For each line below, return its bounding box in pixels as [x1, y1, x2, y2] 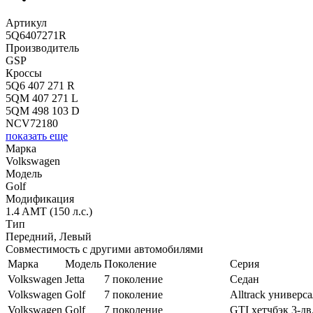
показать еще [6, 130, 68, 143]
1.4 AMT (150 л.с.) [6, 205, 92, 218]
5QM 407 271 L [6, 92, 78, 105]
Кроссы [6, 67, 42, 80]
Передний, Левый [6, 231, 92, 243]
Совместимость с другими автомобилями [6, 243, 203, 256]
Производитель [6, 42, 79, 54]
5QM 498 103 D [6, 105, 80, 117]
